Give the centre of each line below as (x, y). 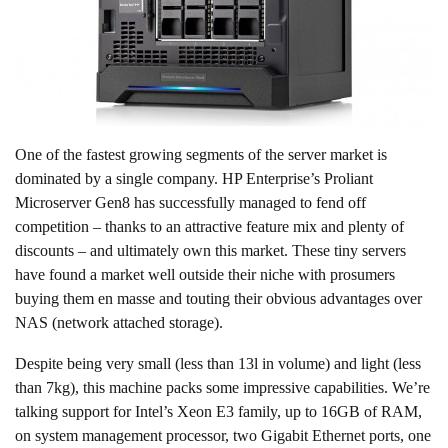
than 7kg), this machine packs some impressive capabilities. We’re (222, 388)
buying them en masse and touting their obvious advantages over (218, 299)
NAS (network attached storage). (119, 323)
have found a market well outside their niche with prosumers (205, 275)
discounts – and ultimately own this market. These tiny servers (210, 251)
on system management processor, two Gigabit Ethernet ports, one (223, 436)
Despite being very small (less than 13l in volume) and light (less (218, 364)
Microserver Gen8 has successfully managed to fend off (190, 203)
